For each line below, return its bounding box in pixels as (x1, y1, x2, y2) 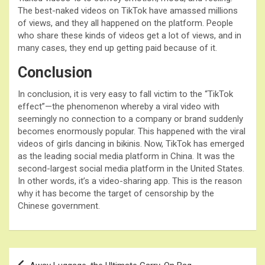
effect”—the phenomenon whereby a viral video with (18, 101, 219, 112)
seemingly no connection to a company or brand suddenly (18, 113, 243, 124)
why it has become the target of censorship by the (18, 188, 214, 199)
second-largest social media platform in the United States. (18, 163, 244, 174)
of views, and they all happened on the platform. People (18, 17, 233, 28)
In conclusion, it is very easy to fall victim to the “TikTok (18, 88, 233, 99)
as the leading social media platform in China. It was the (18, 150, 235, 161)
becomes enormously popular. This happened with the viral (18, 125, 245, 137)
